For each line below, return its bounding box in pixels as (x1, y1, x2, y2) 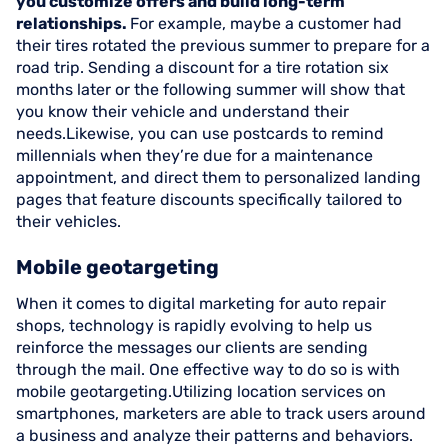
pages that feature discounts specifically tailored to (16, 190, 402, 209)
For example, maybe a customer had (130, 14, 402, 33)
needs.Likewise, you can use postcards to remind (16, 124, 384, 143)
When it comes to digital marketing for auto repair (16, 294, 386, 313)
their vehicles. (16, 212, 121, 231)
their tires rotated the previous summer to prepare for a (16, 36, 430, 55)
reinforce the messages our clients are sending (16, 338, 368, 357)
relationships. (16, 14, 130, 33)
